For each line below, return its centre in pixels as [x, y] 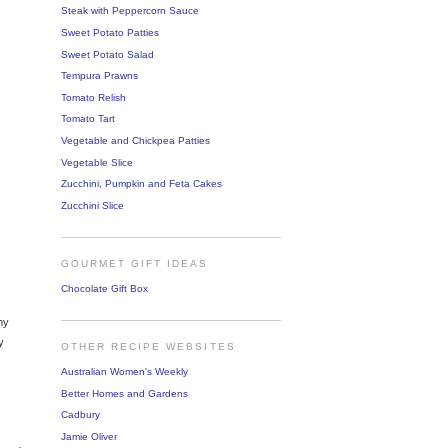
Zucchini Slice [92, 205]
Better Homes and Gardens [124, 393]
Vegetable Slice [97, 162]
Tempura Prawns [99, 76]
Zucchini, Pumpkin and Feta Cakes [141, 184]
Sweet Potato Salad [107, 54]
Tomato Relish [93, 97]
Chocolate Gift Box [104, 288]
